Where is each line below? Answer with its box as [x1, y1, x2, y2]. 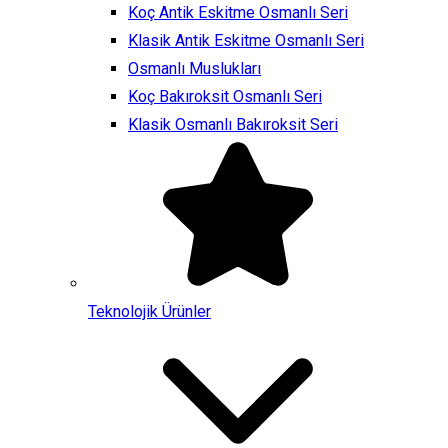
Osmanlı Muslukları [128, 59, 261, 78]
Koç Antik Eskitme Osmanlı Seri [128, 3, 348, 22]
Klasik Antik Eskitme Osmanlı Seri [128, 31, 364, 50]
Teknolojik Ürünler [88, 302, 211, 321]
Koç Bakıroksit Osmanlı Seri [128, 87, 322, 106]
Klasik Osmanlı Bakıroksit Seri [128, 115, 338, 134]
